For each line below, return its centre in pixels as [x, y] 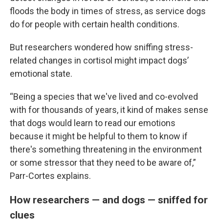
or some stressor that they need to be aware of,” [103, 163]
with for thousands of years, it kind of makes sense [109, 110]
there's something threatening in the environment [106, 149]
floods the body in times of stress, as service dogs [108, 11]
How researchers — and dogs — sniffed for [109, 200]
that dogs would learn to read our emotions [93, 123]
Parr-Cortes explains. [50, 176]
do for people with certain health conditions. [95, 24]
